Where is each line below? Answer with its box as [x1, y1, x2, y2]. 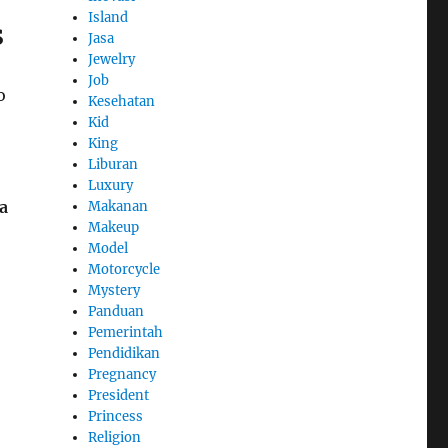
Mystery [88, 282, 141, 300]
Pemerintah [88, 324, 164, 342]
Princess [88, 408, 144, 426]
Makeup [88, 219, 140, 237]
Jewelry [88, 51, 136, 69]
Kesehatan [88, 93, 156, 111]
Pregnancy [88, 366, 157, 384]
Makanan [88, 198, 149, 216]
